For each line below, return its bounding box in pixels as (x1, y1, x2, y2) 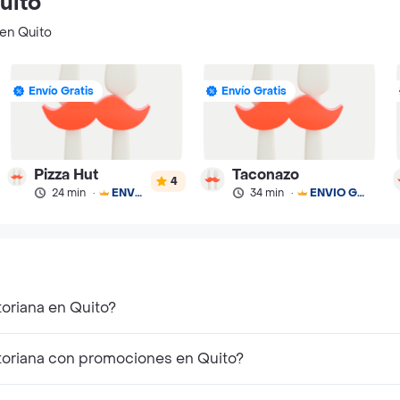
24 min (51, 185, 86, 200)
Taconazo (231, 164, 299, 184)
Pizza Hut (33, 164, 98, 184)
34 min (249, 185, 284, 200)
